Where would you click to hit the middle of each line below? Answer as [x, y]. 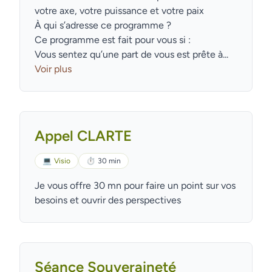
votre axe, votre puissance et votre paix [119, 11]
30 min [109, 161]
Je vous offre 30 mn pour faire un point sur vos [135, 185]
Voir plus [53, 69]
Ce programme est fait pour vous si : [113, 40]
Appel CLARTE [83, 136]
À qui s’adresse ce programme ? [103, 25]
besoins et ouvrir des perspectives [108, 200]
